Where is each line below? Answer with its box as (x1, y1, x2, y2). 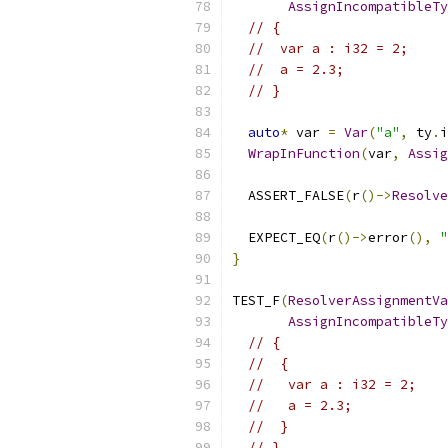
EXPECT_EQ (232, 229, 320, 246)
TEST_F (232, 292, 280, 309)
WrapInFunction (248, 145, 360, 162)
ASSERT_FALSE (232, 187, 344, 204)
